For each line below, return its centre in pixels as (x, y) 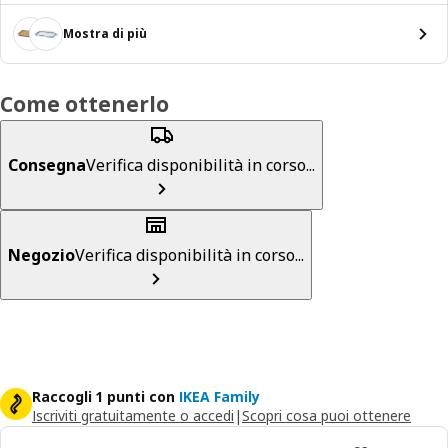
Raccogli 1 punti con (103, 396)
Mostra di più (105, 33)
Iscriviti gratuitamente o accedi (133, 415)
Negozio (41, 254)
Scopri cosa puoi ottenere (326, 415)
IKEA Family (219, 396)
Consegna (47, 164)
